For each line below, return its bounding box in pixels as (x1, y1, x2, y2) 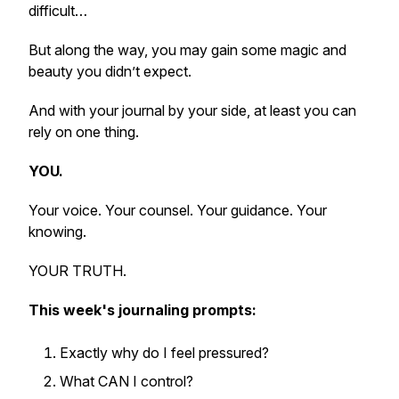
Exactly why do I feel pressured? (60, 344, 273, 362)
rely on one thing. (28, 123, 142, 141)
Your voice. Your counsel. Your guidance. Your (28, 201, 327, 219)
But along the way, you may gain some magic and (28, 41, 346, 59)
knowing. (28, 223, 90, 240)
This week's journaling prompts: (28, 301, 260, 319)
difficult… (28, 2, 91, 20)
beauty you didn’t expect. (28, 62, 195, 80)
